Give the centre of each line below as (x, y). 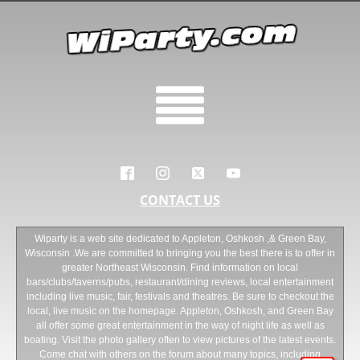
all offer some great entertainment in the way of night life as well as (180, 325)
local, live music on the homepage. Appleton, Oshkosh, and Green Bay (180, 311)
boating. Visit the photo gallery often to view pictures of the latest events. (180, 340)
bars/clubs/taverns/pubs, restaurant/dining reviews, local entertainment (180, 282)
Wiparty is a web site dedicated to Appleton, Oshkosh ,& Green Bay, (180, 239)
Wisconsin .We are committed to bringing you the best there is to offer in (180, 253)
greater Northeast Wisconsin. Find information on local (180, 268)
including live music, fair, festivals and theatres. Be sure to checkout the (180, 297)
